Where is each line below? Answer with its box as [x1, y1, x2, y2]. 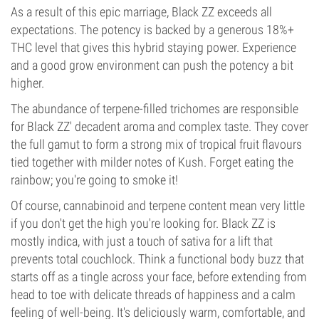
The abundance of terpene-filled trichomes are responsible [11, 101, 298, 116]
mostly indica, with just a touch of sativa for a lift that [11, 234, 273, 249]
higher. [11, 75, 44, 90]
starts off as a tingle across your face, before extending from [11, 269, 307, 284]
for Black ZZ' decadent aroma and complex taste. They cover [11, 119, 308, 134]
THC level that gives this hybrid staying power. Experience [11, 40, 296, 55]
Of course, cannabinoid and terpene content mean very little [11, 198, 305, 213]
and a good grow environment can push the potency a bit [11, 58, 293, 73]
